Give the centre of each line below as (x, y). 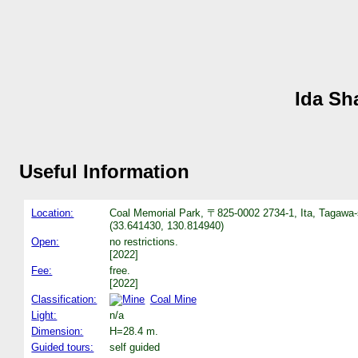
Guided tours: (63, 347)
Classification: (64, 299)
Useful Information (104, 171)
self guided (135, 347)
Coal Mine (173, 299)
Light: (44, 315)
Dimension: (58, 331)
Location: (53, 213)
